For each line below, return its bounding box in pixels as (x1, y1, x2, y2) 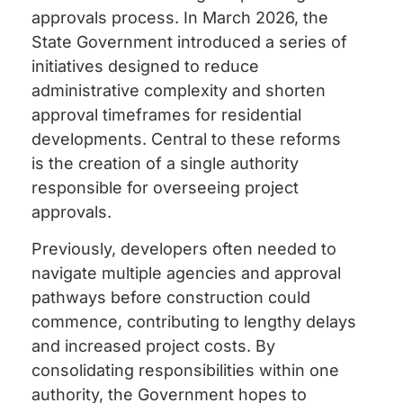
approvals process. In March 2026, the (31, 7, 328, 27)
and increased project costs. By (31, 336, 275, 356)
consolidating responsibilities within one (31, 361, 339, 381)
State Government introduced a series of (31, 31, 347, 51)
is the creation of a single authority (31, 153, 299, 173)
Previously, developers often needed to (31, 239, 336, 259)
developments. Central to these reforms (31, 129, 341, 148)
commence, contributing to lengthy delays (31, 312, 356, 332)
